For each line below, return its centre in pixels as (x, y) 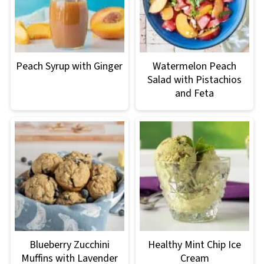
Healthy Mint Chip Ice (195, 245)
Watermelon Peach (195, 67)
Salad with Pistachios (195, 80)
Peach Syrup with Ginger (70, 67)
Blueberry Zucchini (69, 245)
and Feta (195, 94)
